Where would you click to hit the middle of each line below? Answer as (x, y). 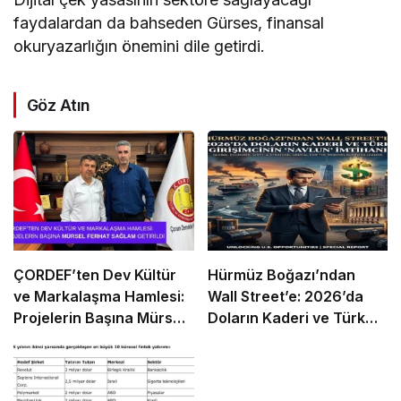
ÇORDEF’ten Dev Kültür (95, 275)
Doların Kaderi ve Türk (286, 318)
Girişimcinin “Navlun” (282, 340)
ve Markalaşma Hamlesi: (99, 297)
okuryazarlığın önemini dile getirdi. (140, 46)
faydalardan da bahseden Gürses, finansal (169, 22)
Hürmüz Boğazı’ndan (281, 275)
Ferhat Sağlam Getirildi (93, 340)
